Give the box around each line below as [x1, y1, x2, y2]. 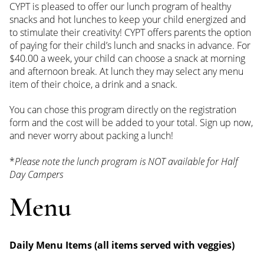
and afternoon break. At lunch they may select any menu [9, 65, 243, 78]
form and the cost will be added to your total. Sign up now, [9, 116, 253, 130]
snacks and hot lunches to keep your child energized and [9, 13, 246, 27]
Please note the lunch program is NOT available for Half [15, 154, 238, 168]
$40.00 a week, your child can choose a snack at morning [9, 52, 245, 65]
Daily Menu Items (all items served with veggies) [9, 238, 235, 252]
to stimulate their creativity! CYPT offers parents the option [9, 26, 251, 39]
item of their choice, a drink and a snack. [9, 78, 177, 91]
